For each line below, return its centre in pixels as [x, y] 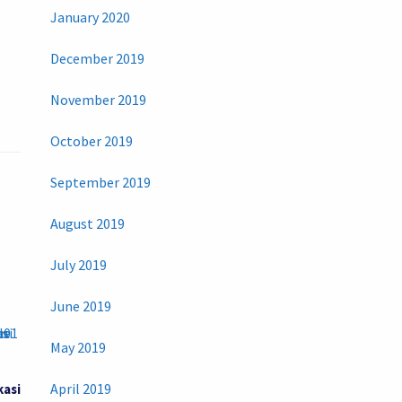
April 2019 [80, 389]
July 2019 [78, 265]
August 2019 [87, 224]
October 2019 [91, 141]
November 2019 [98, 100]
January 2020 [90, 17]
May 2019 [78, 348]
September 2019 [100, 183]
